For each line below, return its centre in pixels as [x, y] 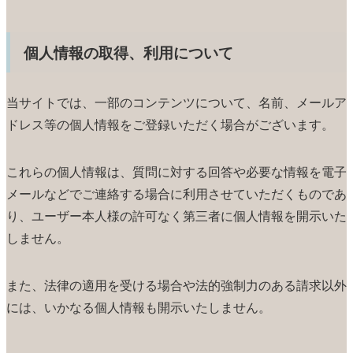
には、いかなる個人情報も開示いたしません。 [139, 307]
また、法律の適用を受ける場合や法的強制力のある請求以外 [176, 284]
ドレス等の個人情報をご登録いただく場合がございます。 [170, 124]
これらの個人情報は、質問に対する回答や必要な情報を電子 [176, 171]
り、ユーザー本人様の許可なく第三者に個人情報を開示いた [176, 215]
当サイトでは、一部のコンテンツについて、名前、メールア [176, 102]
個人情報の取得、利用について [129, 52]
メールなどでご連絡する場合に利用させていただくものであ [176, 193]
